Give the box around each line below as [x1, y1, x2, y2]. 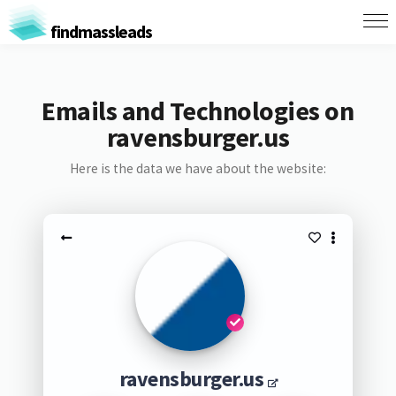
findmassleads [47, 19, 152, 42]
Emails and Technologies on [42, 94, 354, 127]
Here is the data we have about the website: [69, 160, 326, 177]
